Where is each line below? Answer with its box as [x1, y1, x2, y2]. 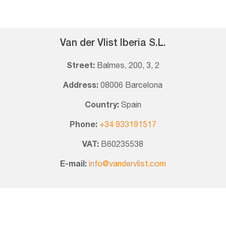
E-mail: [60, 161, 87, 168]
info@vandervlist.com [88, 161, 166, 168]
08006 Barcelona [100, 82, 163, 90]
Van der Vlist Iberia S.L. [60, 38, 166, 48]
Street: [66, 63, 97, 70]
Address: [63, 82, 101, 90]
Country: [84, 102, 121, 109]
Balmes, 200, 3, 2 [96, 63, 159, 70]
